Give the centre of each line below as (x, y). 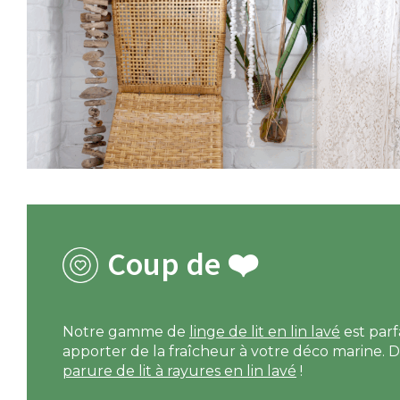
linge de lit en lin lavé (265, 332)
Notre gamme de (126, 332)
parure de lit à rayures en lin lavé (179, 371)
